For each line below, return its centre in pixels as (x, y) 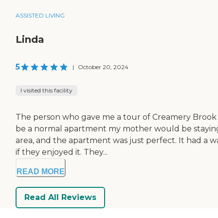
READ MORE (41, 171)
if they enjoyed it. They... (62, 152)
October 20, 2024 (103, 67)
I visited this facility (46, 90)
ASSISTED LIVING (40, 15)
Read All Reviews (60, 198)
